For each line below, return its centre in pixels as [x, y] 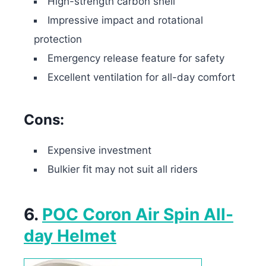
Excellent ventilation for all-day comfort [141, 77]
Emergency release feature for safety [136, 58]
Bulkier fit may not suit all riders [123, 169]
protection [58, 39]
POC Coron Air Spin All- [138, 215]
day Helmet [70, 236]
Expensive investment [99, 150]
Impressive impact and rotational [125, 20]
